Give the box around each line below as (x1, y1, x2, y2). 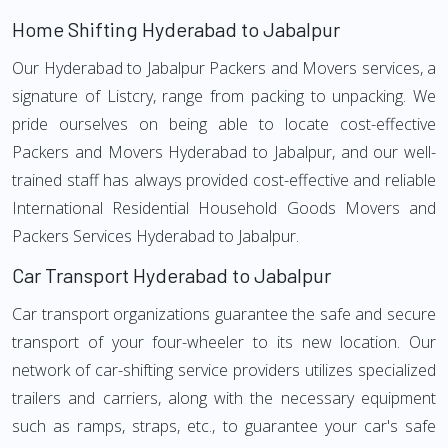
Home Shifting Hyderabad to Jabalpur (12, 17, 340, 41)
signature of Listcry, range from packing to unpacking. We (12, 85, 436, 107)
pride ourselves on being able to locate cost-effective (12, 113, 436, 135)
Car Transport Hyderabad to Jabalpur (12, 263, 331, 287)
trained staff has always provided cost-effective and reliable (12, 169, 436, 191)
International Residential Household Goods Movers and (12, 197, 436, 219)
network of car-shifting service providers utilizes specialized (12, 359, 436, 381)
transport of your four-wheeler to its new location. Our (12, 331, 436, 353)
